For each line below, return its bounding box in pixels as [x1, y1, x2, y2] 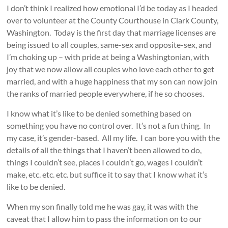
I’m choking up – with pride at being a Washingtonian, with [7, 51, 210, 62]
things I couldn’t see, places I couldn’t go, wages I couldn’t [7, 157, 203, 167]
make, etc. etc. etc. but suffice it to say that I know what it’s [7, 169, 208, 179]
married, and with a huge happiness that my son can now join [7, 76, 218, 86]
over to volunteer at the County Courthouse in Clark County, [7, 15, 219, 25]
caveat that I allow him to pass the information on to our [7, 213, 202, 223]
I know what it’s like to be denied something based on [7, 108, 192, 118]
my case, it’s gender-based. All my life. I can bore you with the [7, 132, 220, 142]
